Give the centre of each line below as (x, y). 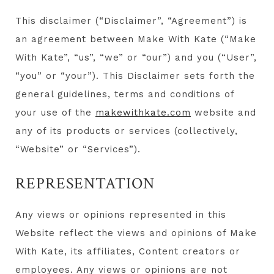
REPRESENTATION (85, 184)
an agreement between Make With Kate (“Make (136, 39)
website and (224, 113)
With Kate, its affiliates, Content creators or (128, 252)
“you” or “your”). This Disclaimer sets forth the (135, 76)
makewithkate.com (143, 113)
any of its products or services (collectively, (127, 131)
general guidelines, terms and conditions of (125, 94)
